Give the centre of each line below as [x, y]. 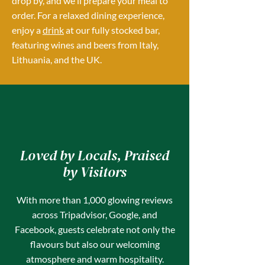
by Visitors [95, 172]
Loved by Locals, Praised [95, 155]
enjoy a [27, 30]
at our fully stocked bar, [112, 30]
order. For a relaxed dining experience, [88, 15]
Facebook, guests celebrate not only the [95, 229]
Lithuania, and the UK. [57, 59]
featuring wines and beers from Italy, [85, 45]
